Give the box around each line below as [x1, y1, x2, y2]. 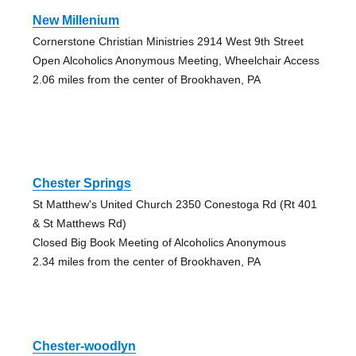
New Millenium [32, 13, 119, 27]
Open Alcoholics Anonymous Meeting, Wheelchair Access [32, 53, 319, 67]
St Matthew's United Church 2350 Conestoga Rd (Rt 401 [32, 197, 317, 211]
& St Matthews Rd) [32, 216, 126, 230]
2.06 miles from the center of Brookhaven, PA [32, 72, 261, 86]
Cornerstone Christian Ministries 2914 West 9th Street [32, 34, 304, 48]
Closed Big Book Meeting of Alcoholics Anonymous [32, 235, 286, 249]
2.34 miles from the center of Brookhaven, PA [32, 254, 261, 268]
